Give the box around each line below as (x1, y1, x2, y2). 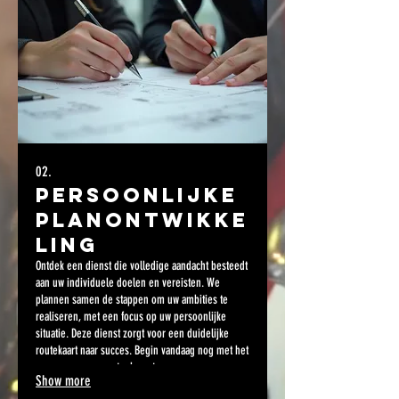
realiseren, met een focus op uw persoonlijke (36, 309, 226, 325)
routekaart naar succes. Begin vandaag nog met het (36, 343, 248, 359)
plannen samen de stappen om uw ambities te (36, 292, 228, 308)
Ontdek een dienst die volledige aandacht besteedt (36, 258, 248, 274)
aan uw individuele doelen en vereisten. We (36, 275, 220, 291)
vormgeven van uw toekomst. (36, 360, 158, 376)
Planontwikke (36, 208, 248, 233)
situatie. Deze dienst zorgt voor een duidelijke (36, 326, 229, 342)
